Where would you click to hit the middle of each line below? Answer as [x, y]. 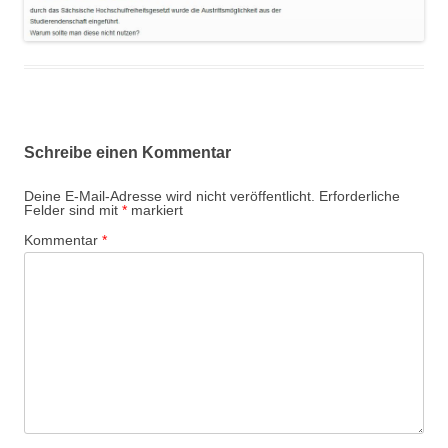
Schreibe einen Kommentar [127, 153]
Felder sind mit [73, 210]
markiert [155, 210]
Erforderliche [359, 196]
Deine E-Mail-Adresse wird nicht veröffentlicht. [169, 196]
